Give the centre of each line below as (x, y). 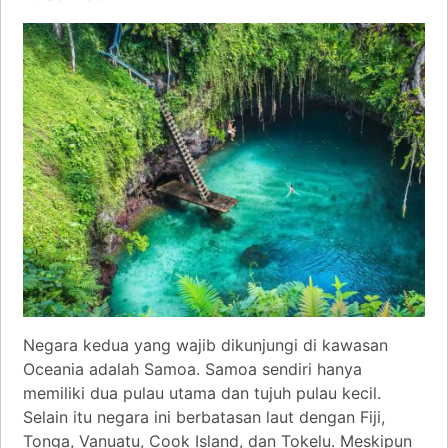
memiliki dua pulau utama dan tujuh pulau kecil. (202, 392)
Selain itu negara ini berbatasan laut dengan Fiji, (204, 416)
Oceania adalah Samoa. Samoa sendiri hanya (192, 368)
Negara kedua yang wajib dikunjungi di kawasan (205, 344)
